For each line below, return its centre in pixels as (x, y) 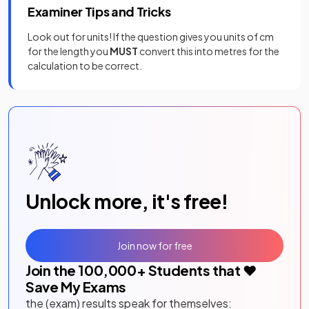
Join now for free (154, 245)
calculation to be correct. (85, 66)
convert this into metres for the (209, 51)
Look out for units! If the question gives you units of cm (151, 37)
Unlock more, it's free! (127, 201)
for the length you (69, 51)
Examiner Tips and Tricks (99, 12)
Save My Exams (76, 287)
